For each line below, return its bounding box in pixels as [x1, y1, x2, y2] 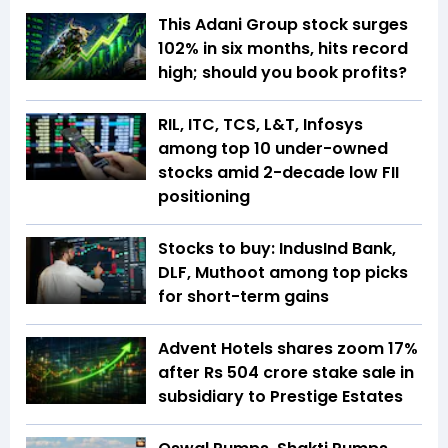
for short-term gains [158, 284, 329, 308]
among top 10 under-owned [158, 136, 388, 160]
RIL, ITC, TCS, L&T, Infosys [158, 112, 363, 136]
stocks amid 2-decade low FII [158, 160, 399, 184]
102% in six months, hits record [158, 36, 408, 60]
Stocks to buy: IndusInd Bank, [158, 236, 396, 260]
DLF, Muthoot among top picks [158, 260, 408, 284]
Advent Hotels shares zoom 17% [158, 336, 418, 360]
